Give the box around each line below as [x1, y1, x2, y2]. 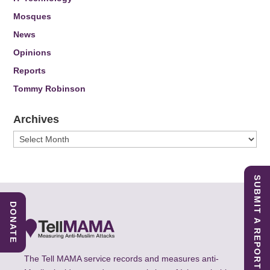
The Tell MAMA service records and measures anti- [24, 254, 219, 264]
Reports [13, 66, 46, 76]
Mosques [13, 11, 52, 22]
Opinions [13, 48, 52, 58]
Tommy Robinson [13, 84, 86, 94]
